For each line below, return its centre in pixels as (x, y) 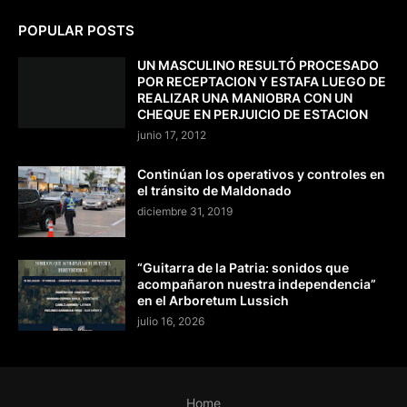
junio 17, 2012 (172, 135)
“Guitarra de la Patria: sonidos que (243, 268)
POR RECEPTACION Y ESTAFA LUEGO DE (262, 82)
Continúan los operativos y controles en (261, 174)
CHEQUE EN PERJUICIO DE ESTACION (253, 114)
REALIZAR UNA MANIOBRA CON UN (245, 98)
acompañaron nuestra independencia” (257, 284)
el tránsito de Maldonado (214, 191)
